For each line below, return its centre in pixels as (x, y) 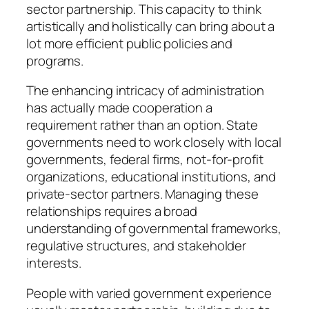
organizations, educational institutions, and (151, 177)
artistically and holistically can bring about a (151, 26)
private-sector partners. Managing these (143, 194)
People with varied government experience (149, 293)
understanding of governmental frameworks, (154, 229)
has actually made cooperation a (119, 108)
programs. (55, 60)
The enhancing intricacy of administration (145, 91)
